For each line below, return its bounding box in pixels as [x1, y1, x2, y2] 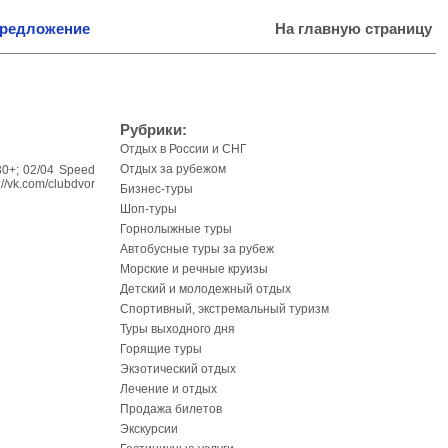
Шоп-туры [120, 202, 177, 216]
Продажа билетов [120, 402, 222, 416]
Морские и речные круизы [120, 262, 268, 276]
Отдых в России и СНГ [120, 142, 247, 156]
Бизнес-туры [120, 182, 193, 196]
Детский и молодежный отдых [120, 282, 291, 296]
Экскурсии [120, 422, 178, 436]
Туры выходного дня [120, 322, 235, 336]
